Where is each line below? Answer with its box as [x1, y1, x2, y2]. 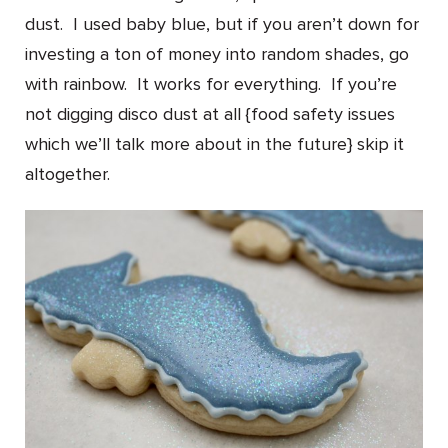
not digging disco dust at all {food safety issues [25, 105, 395, 124]
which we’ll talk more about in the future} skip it [25, 135, 404, 154]
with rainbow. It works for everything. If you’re [25, 75, 397, 94]
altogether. [25, 165, 110, 184]
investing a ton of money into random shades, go [25, 45, 409, 64]
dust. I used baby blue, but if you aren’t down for [25, 15, 419, 34]
